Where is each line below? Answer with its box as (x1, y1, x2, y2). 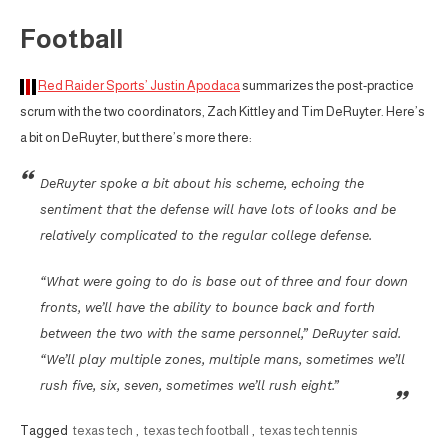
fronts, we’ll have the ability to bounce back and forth (40, 300, 375, 316)
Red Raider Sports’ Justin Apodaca (38, 78, 240, 94)
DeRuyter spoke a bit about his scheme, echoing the (40, 176, 364, 192)
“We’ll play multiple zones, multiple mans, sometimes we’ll (40, 352, 405, 368)
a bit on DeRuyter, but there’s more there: (20, 130, 252, 146)
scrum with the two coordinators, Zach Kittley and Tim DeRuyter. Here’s (20, 104, 425, 120)
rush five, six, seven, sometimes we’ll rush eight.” (40, 378, 339, 394)
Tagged (20, 423, 70, 439)
